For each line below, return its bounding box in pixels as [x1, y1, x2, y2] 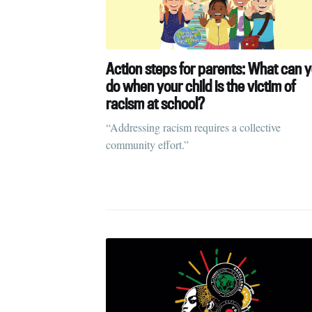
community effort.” [106, 136, 189, 152]
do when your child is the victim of [106, 75, 295, 96]
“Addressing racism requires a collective [106, 119, 281, 134]
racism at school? [106, 93, 205, 114]
